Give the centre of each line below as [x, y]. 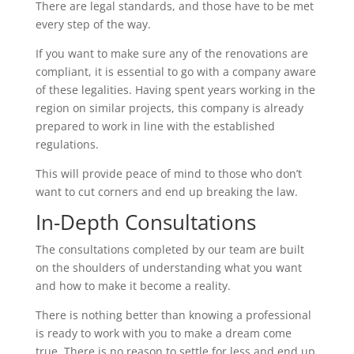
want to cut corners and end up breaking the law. [166, 192]
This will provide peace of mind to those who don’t [168, 173]
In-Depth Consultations [145, 222]
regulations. [67, 144]
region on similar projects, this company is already [169, 108]
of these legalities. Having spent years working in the [175, 90]
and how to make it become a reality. [133, 286]
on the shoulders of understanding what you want [168, 267]
